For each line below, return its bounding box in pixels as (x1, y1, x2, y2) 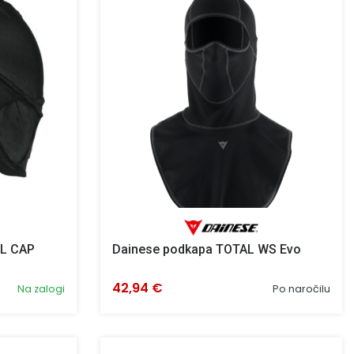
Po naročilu (273, 281, 330, 296)
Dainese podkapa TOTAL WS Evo (112, 241, 301, 257)
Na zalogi (17, 281, 65, 296)
